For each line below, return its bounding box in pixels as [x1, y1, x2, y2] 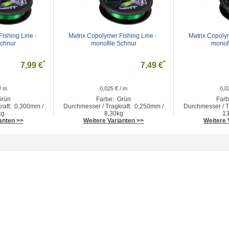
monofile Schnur [90, 40, 136, 47]
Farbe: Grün [96, 96, 131, 103]
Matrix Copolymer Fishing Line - [68, 32, 157, 39]
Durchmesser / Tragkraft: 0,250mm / [63, 103, 164, 110]
